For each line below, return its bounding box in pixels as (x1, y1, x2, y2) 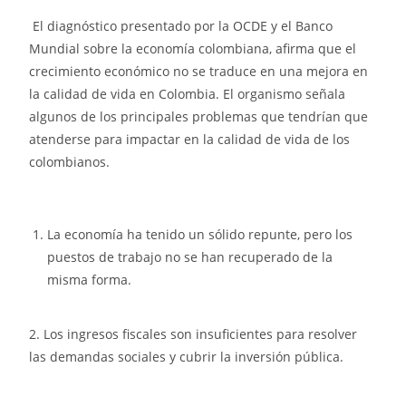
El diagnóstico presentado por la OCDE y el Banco (29, 17, 333, 35)
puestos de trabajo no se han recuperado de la (47, 248, 333, 266)
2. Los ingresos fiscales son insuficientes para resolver (29, 325, 358, 343)
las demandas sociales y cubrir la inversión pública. (29, 348, 344, 366)
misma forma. (47, 271, 132, 289)
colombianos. (29, 153, 111, 171)
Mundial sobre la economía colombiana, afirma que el (29, 40, 357, 58)
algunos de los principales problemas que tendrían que (29, 108, 369, 126)
